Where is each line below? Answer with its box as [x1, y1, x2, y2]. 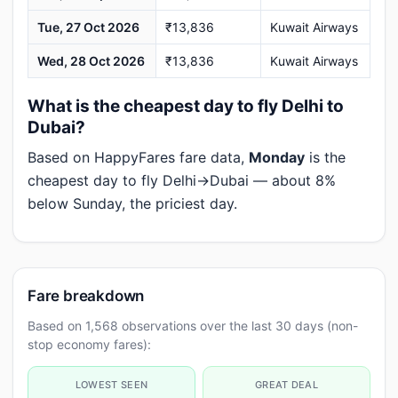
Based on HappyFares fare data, [28, 148, 249, 166]
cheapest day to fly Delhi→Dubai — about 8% [28, 171, 336, 189]
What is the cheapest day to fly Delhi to [28, 96, 344, 116]
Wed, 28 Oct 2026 [37, 53, 145, 68]
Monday [249, 148, 305, 166]
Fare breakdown [28, 287, 145, 305]
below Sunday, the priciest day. [28, 195, 237, 212]
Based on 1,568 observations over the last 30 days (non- [28, 318, 358, 333]
